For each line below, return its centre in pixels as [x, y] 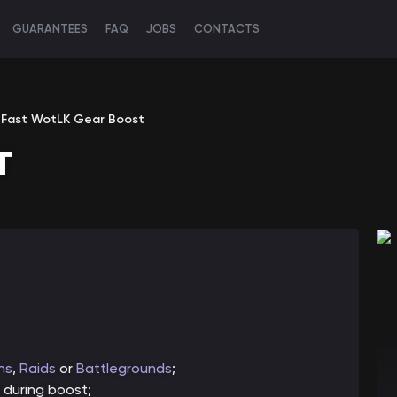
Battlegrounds [124, 368]
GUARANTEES [50, 29]
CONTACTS [227, 29]
